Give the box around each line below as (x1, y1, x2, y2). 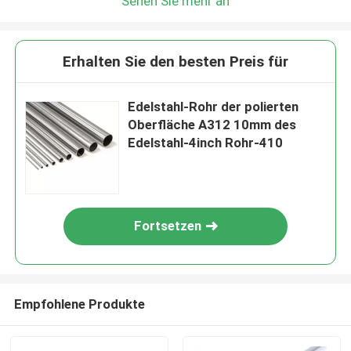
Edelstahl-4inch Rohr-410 (128, 135, 284, 151)
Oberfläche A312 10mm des (128, 117, 297, 133)
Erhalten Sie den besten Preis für (63, 52, 288, 71)
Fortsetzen (134, 218, 202, 234)
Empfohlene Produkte (13, 295, 145, 312)
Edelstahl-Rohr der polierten (128, 99, 299, 115)
